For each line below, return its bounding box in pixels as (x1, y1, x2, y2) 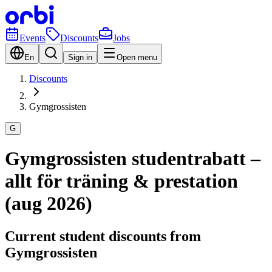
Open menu (117, 53, 157, 62)
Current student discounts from (5, 228, 201, 244)
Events (19, 33, 46, 43)
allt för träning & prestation (5, 170, 238, 192)
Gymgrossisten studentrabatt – (5, 148, 260, 170)
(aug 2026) (5, 192, 92, 215)
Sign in (68, 53, 92, 62)
